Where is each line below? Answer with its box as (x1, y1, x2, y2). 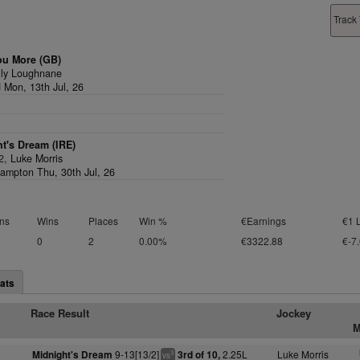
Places (88, 214, 118, 227)
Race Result (31, 305, 90, 321)
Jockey (276, 305, 312, 321)
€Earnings (240, 214, 286, 227)
